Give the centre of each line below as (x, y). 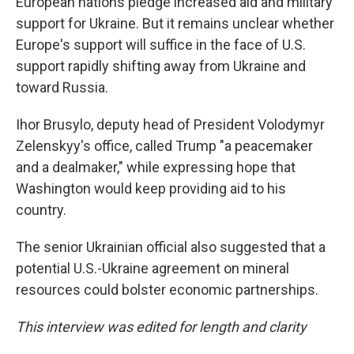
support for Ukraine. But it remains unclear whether (175, 23)
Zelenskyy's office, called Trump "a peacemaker (164, 146)
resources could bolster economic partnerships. (167, 290)
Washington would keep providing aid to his (151, 188)
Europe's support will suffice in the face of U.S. (161, 45)
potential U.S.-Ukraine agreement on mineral (153, 268)
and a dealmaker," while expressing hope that (156, 167)
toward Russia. (62, 87)
